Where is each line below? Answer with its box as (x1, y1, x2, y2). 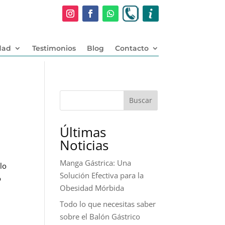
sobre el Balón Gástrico (60, 211, 141, 222)
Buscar (129, 95, 152, 105)
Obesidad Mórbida (60, 182, 125, 193)
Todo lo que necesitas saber (60, 199, 156, 209)
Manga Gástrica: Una (60, 157, 132, 168)
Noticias (60, 136, 109, 154)
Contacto (115, 43, 149, 53)
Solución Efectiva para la (60, 170, 144, 180)
